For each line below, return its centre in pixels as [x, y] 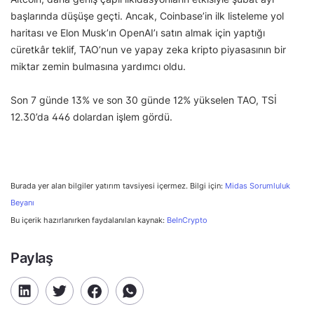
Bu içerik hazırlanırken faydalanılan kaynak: [89, 220]
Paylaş [32, 258]
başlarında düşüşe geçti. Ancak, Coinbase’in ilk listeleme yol [147, 16]
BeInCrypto [187, 220]
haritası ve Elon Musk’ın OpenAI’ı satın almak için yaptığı [138, 33]
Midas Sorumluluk [258, 186]
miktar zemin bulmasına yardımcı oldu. [98, 67]
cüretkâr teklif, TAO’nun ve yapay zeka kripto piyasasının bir [148, 50]
